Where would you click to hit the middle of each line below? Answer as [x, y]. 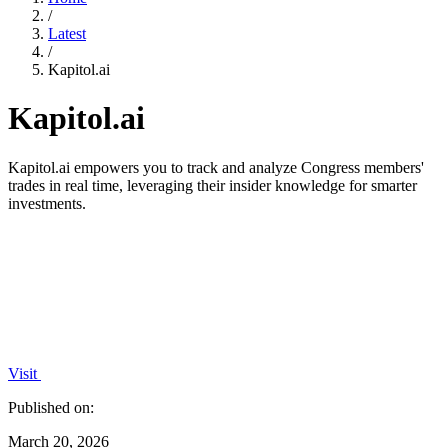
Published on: [51, 407]
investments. [47, 203]
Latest [67, 33]
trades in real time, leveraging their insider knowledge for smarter [212, 185]
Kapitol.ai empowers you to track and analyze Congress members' [216, 167]
